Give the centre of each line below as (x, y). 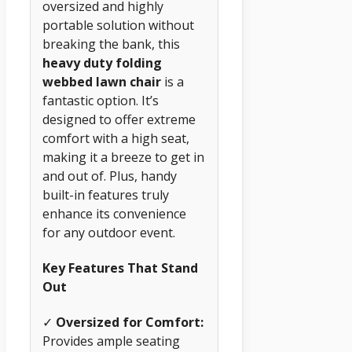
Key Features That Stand (120, 268)
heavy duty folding (102, 62)
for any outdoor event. (109, 232)
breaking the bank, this (111, 44)
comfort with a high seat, (116, 138)
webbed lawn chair (102, 81)
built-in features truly (106, 194)
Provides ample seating (111, 341)
